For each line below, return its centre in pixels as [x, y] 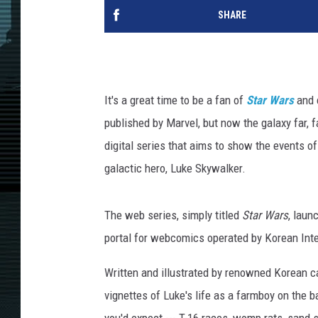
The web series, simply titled [173, 215]
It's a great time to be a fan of [175, 100]
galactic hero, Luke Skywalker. [175, 169]
